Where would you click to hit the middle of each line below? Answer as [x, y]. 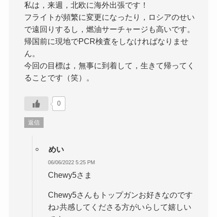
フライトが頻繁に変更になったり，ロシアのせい [110, 17]
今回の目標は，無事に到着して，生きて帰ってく [110, 65]
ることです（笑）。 [59, 77]
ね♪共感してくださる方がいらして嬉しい [120, 207]
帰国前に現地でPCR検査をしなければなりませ [107, 41]
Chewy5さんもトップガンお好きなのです [121, 195]
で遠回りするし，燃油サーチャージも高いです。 [110, 29]
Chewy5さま [70, 175]
